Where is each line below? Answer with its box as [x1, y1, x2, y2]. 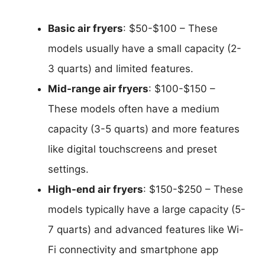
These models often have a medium [48, 103, 219, 115]
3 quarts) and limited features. [48, 63, 193, 75]
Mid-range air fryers [48, 83, 148, 95]
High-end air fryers [48, 183, 143, 195]
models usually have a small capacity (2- [48, 43, 241, 54]
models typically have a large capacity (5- [48, 203, 245, 215]
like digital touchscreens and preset [48, 143, 217, 155]
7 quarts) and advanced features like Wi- [48, 224, 244, 235]
